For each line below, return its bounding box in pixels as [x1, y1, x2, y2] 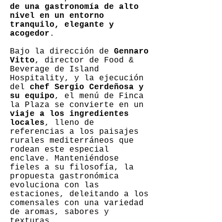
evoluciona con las [10, 181, 99, 190]
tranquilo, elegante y [10, 20, 114, 29]
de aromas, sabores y [10, 208, 109, 217]
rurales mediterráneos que [10, 136, 134, 145]
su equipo [10, 92, 55, 101]
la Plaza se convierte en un [10, 101, 144, 110]
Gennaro [114, 47, 149, 56]
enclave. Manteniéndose [10, 154, 119, 163]
